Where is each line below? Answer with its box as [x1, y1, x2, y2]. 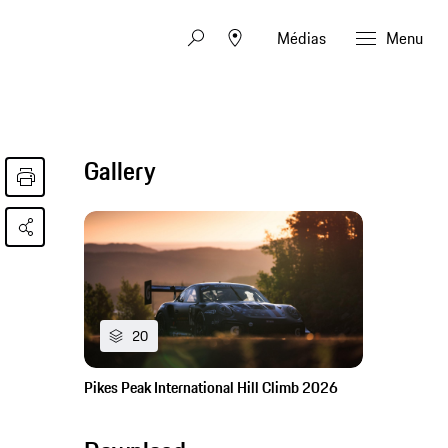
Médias [277, 25, 326, 50]
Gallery [84, 152, 157, 190]
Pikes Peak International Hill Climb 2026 [84, 376, 339, 400]
